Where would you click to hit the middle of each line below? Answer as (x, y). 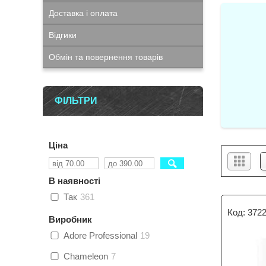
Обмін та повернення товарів (106, 57)
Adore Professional (100, 235)
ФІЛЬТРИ (76, 101)
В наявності (75, 181)
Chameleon (86, 256)
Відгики (63, 35)
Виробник (70, 219)
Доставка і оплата (83, 13)
